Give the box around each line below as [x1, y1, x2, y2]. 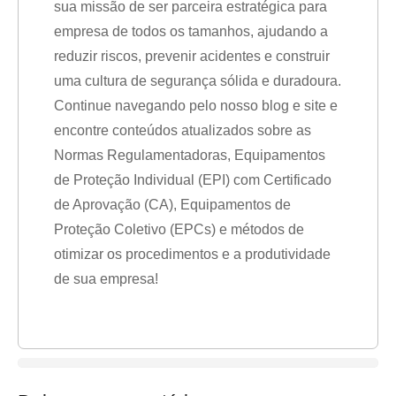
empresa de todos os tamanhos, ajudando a [54, 24, 328, 39]
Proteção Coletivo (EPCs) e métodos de [54, 222, 304, 237]
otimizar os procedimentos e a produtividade [54, 247, 331, 262]
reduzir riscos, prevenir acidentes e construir [54, 49, 330, 64]
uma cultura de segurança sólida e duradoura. [54, 73, 341, 88]
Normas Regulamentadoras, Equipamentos [54, 148, 325, 163]
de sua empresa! [54, 271, 158, 286]
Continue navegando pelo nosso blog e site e [54, 98, 338, 113]
